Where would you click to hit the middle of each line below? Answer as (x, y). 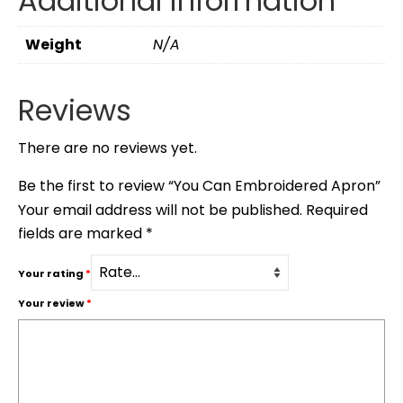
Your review (52, 303)
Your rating (52, 273)
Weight (54, 45)
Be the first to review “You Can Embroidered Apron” (199, 185)
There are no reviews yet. (107, 148)
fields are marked (82, 233)
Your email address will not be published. (160, 210)
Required (337, 210)
